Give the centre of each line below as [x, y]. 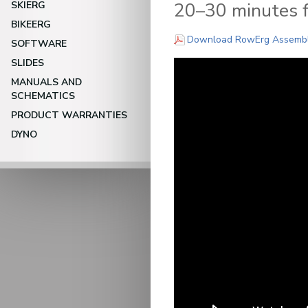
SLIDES [27, 63]
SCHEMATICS [43, 96]
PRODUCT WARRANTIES [69, 115]
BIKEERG [31, 24]
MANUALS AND [46, 82]
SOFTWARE [39, 44]
